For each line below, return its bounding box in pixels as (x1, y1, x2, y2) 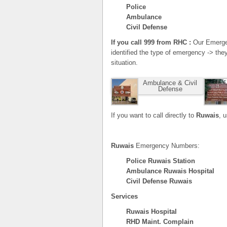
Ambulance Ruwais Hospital (126, 167, 216, 175)
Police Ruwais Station (126, 157, 195, 165)
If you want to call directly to (111, 111, 194, 119)
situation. (111, 59, 138, 66)
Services (111, 193, 138, 200)
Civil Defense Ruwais (126, 177, 192, 185)
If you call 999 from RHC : (111, 39, 193, 46)
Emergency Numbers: (134, 142, 200, 149)
